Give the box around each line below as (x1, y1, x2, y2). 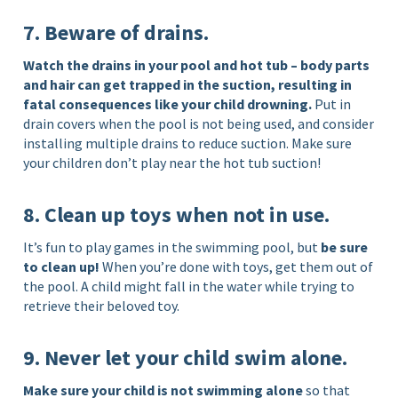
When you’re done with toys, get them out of (99, 257, 374, 275)
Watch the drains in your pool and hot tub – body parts (23, 55, 370, 74)
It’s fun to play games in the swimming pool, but (23, 237, 322, 256)
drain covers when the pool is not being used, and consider (23, 114, 375, 132)
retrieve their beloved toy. (23, 296, 180, 314)
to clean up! (23, 257, 100, 275)
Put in (312, 94, 352, 113)
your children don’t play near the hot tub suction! (23, 153, 322, 171)
